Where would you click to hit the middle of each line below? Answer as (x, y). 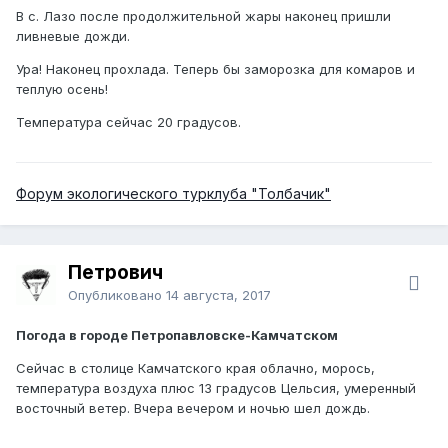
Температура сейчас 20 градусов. (128, 121)
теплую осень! (62, 88)
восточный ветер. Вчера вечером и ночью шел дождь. (193, 407)
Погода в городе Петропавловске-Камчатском (177, 334)
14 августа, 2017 (218, 294)
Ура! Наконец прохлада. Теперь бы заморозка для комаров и (215, 68)
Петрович (115, 272)
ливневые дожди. (73, 35)
